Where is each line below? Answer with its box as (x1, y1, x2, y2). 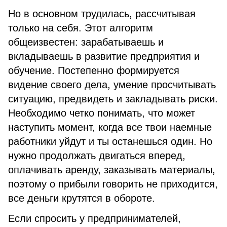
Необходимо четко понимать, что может (8, 107, 195, 119)
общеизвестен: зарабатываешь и (8, 36, 164, 48)
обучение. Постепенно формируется (8, 65, 179, 76)
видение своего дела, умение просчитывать (8, 79, 216, 90)
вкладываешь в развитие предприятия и (8, 51, 200, 62)
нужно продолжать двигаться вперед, (8, 150, 185, 161)
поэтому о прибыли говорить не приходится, (8, 178, 218, 190)
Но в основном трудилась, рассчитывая (8, 8, 196, 19)
